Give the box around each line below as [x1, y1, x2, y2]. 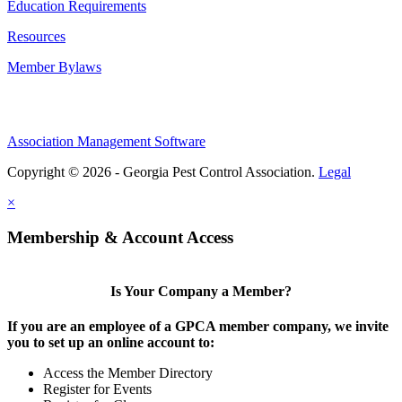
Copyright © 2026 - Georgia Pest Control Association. [7, 164, 319, 180]
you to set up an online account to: [7, 335, 214, 351]
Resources [7, 29, 66, 45]
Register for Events [43, 381, 152, 398]
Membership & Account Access [7, 227, 233, 247]
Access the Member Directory [43, 365, 213, 381]
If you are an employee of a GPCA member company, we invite [7, 319, 389, 335]
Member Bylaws [7, 59, 101, 75]
